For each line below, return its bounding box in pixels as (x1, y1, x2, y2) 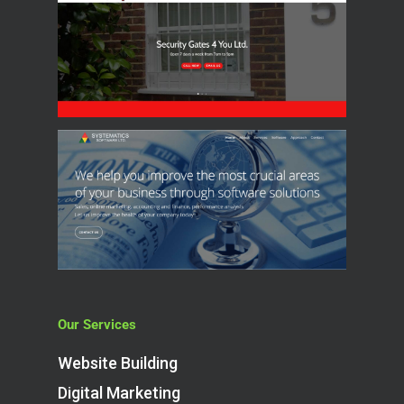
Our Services (58, 317, 136, 333)
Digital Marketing (58, 383, 180, 402)
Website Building (58, 353, 178, 372)
